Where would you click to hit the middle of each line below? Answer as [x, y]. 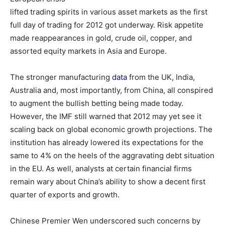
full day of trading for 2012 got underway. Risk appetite [107, 25]
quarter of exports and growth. [65, 195]
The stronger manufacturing [61, 77]
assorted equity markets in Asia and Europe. [88, 51]
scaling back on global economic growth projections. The [111, 129]
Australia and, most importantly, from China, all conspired [111, 90]
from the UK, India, [161, 77]
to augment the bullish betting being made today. [97, 103]
